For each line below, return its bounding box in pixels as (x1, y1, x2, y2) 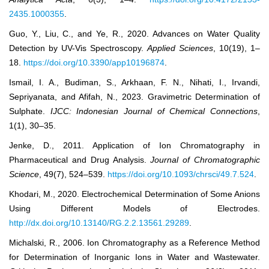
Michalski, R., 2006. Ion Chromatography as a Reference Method (9, 238, 260, 248)
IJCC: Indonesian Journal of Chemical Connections (50, 106, 258, 116)
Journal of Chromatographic (150, 155, 261, 165)
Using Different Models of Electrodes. (9, 204, 260, 214)
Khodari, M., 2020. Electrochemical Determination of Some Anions (9, 189, 260, 199)
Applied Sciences (147, 43, 213, 53)
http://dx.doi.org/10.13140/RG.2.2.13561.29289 (9, 218, 189, 228)
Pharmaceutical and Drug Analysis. (9, 155, 151, 165)
